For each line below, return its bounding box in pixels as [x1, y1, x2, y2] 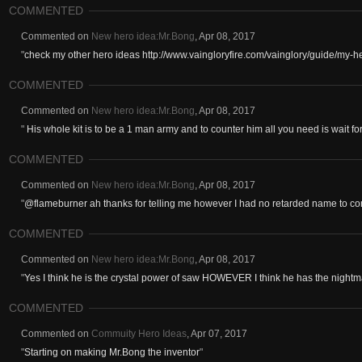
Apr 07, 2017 [191, 328, 247, 339]
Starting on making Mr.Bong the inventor [24, 347, 200, 358]
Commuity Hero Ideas [91, 328, 187, 339]
